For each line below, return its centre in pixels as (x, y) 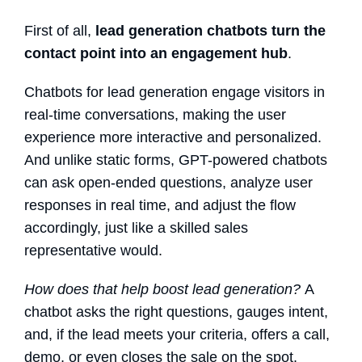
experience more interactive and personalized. (173, 138)
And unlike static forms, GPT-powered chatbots (176, 160)
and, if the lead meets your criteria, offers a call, (177, 335)
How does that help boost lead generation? (164, 290)
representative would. (95, 251)
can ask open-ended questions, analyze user (168, 183)
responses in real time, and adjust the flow (160, 206)
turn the (297, 31)
